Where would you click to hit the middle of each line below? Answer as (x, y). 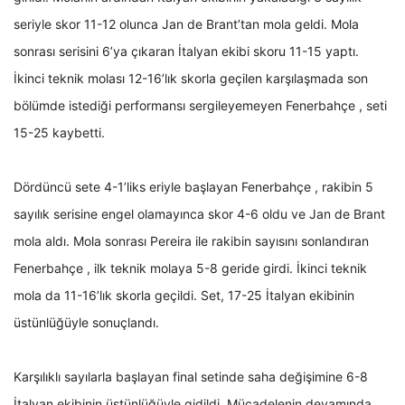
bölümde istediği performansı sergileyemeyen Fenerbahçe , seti (200, 106)
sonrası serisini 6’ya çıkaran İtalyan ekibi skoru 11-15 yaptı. (186, 52)
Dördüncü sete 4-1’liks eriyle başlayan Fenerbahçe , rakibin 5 (193, 187)
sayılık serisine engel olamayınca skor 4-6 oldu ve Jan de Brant (199, 214)
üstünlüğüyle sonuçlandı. (86, 323)
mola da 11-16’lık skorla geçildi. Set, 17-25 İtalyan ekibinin (184, 296)
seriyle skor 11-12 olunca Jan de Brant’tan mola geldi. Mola (186, 24)
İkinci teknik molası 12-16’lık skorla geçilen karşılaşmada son (191, 79)
